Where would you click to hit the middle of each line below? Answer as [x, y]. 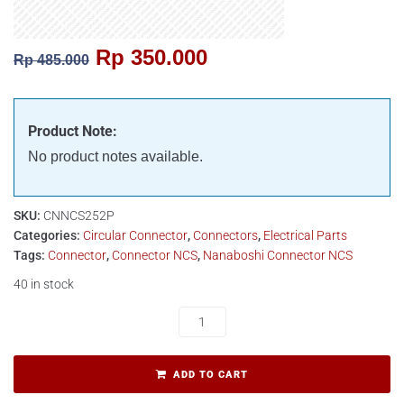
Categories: [48, 235]
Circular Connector [135, 235]
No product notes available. [115, 156]
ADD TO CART [211, 375]
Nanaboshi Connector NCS [278, 255]
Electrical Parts [305, 235]
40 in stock [44, 284]
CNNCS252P [79, 216]
